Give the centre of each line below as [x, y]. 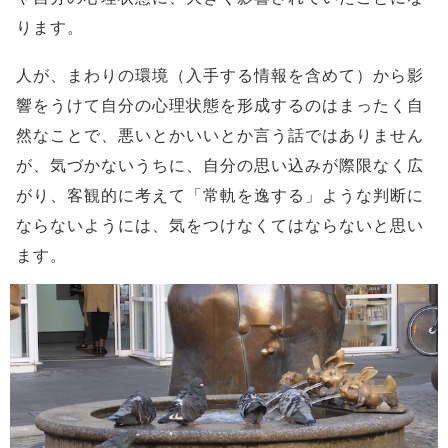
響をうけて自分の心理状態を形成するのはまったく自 [220, 106]
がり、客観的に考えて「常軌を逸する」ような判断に [220, 196]
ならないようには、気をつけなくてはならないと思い [220, 226]
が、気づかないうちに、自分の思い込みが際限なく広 [220, 166]
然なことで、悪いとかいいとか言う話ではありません [220, 136]
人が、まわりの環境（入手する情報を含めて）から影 [220, 76]
